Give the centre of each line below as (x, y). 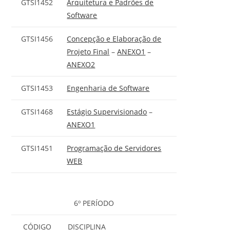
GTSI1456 (37, 39)
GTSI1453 (37, 88)
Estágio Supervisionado (107, 111)
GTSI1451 (37, 148)
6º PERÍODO (94, 203)
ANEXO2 (81, 64)
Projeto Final (88, 51)
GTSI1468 (37, 111)
